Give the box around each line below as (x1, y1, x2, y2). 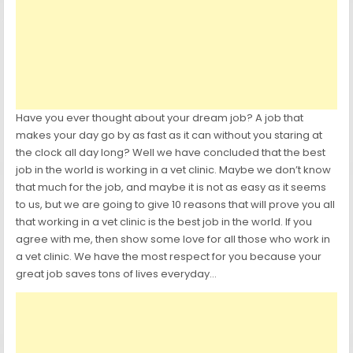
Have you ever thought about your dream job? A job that (16, 110, 304, 126)
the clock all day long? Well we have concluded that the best (16, 145, 326, 161)
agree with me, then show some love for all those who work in (16, 232, 331, 247)
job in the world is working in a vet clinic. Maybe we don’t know (16, 162, 332, 178)
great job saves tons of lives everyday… (16, 266, 217, 282)
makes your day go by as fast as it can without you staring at (16, 128, 323, 143)
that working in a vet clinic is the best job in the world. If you (16, 214, 313, 230)
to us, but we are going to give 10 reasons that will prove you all (16, 197, 336, 213)
